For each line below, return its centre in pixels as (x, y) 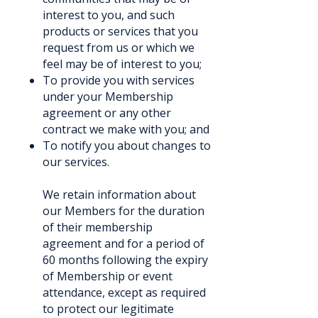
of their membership (98, 227)
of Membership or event (108, 276)
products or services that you (120, 31)
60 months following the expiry (125, 260)
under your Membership (108, 97)
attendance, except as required (124, 292)
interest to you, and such (109, 15)
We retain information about (119, 194)
